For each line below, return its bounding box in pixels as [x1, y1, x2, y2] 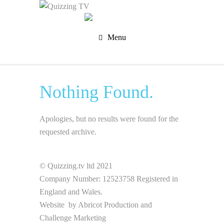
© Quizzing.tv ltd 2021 [39, 161, 112, 170]
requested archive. [39, 127, 96, 136]
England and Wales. [39, 187, 102, 196]
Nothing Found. [39, 82, 153, 102]
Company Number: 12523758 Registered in [39, 174, 178, 183]
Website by [39, 200, 78, 209]
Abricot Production [78, 200, 138, 209]
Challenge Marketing [39, 213, 106, 222]
